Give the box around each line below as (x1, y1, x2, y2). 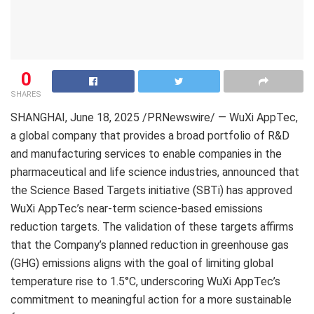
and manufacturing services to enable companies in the (11, 146, 282, 161)
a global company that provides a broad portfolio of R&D (11, 128, 289, 142)
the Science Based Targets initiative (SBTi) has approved (11, 183, 292, 197)
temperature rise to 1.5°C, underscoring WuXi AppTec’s (11, 274, 280, 288)
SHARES (11, 89, 41, 99)
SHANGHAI (11, 110, 65, 124)
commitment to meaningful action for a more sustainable (11, 292, 292, 306)
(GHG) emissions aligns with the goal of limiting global (11, 256, 273, 270)
